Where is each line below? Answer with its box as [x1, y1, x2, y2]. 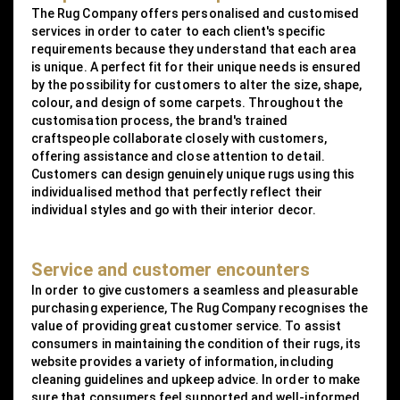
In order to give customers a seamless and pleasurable [31, 282, 358, 297]
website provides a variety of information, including [31, 354, 333, 369]
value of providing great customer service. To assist [31, 318, 341, 333]
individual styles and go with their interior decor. [31, 202, 316, 217]
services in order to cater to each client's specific [31, 23, 325, 38]
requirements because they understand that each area [31, 41, 356, 56]
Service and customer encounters [31, 258, 310, 280]
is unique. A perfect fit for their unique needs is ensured [31, 59, 362, 74]
